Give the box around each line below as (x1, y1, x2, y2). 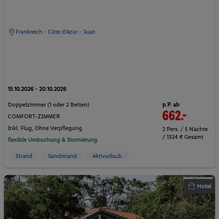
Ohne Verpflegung (35, 125, 82, 132)
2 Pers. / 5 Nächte (162, 126, 208, 133)
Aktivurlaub (92, 153, 122, 160)
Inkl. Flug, (8, 125, 35, 132)
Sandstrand (48, 153, 77, 160)
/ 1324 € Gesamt (162, 133, 203, 141)
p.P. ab (162, 101, 179, 108)
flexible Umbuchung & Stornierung (8, 136, 97, 144)
